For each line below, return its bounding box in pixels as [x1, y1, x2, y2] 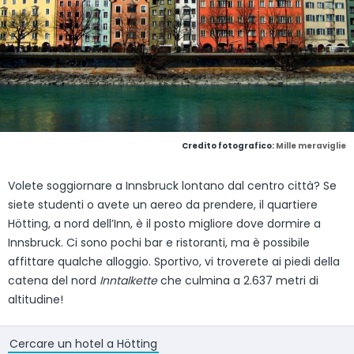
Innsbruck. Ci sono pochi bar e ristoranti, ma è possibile [8, 234, 310, 250]
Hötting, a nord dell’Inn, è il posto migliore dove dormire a [8, 215, 321, 232]
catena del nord [8, 272, 100, 288]
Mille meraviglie [276, 139, 346, 152]
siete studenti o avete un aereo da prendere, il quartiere [8, 196, 318, 213]
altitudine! [8, 291, 63, 307]
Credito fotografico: [182, 139, 276, 152]
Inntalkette [100, 272, 157, 288]
